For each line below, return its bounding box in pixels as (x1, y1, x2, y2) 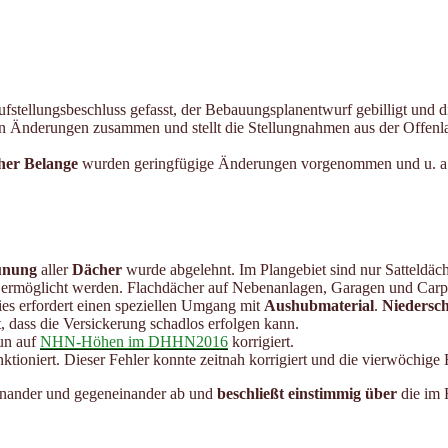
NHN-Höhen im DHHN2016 (40, 332, 228, 350)
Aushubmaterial (264, 296, 374, 314)
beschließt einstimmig (217, 384, 361, 402)
